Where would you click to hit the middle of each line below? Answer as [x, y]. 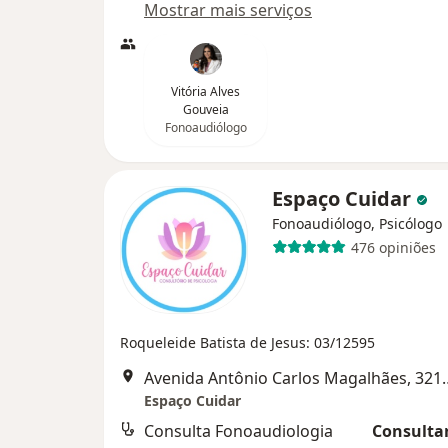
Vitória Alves [205, 92]
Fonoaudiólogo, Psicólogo [357, 224]
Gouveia [205, 110]
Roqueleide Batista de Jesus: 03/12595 [247, 343]
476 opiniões [393, 247]
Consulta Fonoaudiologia [238, 431]
